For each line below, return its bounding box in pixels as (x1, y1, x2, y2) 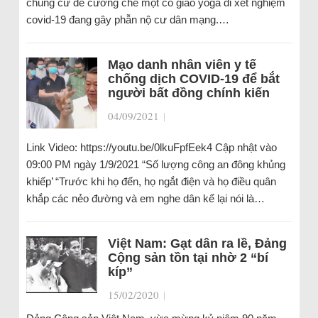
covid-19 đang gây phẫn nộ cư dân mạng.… (26, 13, 229, 26)
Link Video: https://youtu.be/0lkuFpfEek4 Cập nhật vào (26, 141, 277, 153)
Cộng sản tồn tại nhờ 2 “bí (107, 251, 268, 265)
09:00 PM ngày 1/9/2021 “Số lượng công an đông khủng (26, 158, 285, 170)
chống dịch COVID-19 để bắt (107, 72, 280, 86)
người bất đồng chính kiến (107, 86, 270, 100)
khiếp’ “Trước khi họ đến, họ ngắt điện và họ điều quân (26, 175, 276, 187)
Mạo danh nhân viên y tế (107, 57, 256, 72)
